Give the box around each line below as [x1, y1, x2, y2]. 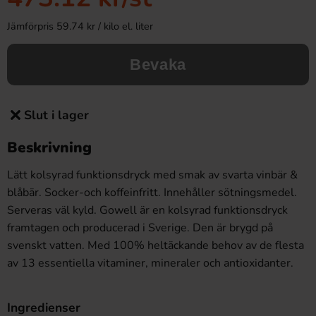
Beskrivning [7, 138, 92, 157]
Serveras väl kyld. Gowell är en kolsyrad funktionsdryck [7, 202, 288, 218]
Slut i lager [24, 107, 89, 123]
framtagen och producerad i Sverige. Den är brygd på [7, 220, 273, 236]
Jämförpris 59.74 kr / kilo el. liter [7, 19, 153, 33]
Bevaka [129, 56, 187, 73]
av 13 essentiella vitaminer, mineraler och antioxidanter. [7, 255, 293, 271]
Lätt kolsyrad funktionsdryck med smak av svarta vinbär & [7, 167, 298, 183]
